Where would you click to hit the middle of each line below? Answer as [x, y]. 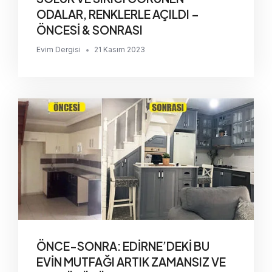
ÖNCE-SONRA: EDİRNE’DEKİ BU [123, 246]
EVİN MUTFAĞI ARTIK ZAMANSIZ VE [131, 262]
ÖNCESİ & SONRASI [90, 30]
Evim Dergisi [59, 50]
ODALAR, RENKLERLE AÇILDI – [114, 14]
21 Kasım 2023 [120, 50]
